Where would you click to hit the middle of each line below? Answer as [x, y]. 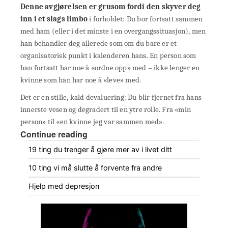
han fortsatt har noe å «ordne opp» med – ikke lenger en [110, 67]
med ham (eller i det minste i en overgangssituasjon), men [113, 31]
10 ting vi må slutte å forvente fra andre [95, 167]
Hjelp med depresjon [64, 186]
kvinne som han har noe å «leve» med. [81, 80]
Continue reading [54, 134]
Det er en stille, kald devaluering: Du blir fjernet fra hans [111, 97]
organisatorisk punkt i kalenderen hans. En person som [108, 55]
